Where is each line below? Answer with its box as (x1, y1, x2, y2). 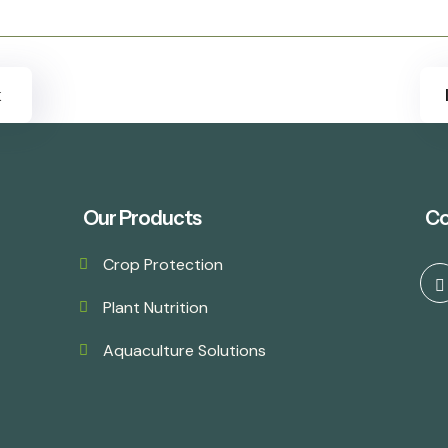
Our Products (83, 206, 201, 230)
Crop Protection (103, 254, 223, 275)
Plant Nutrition (103, 297, 208, 318)
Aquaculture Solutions (103, 340, 266, 361)
